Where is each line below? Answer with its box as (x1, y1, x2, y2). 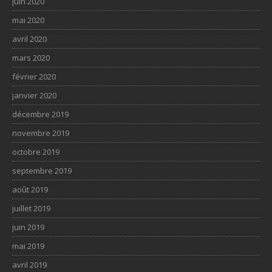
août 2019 (12, 183, 48, 195)
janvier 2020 (12, 89, 56, 101)
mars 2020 (12, 52, 50, 63)
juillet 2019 (12, 202, 50, 214)
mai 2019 (12, 240, 44, 251)
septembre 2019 (12, 165, 72, 176)
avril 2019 (12, 259, 47, 270)
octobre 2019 (12, 146, 59, 157)
